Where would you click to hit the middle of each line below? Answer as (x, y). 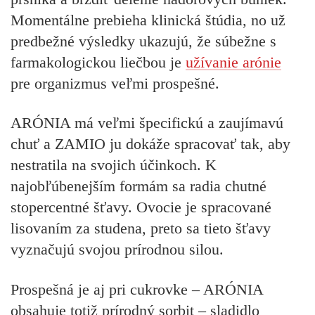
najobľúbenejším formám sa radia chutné (139, 186)
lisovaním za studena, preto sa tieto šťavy (141, 229)
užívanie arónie (233, 62)
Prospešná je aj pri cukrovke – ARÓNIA (137, 289)
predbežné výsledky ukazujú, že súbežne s (143, 41)
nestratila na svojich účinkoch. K (114, 165)
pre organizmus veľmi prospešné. (115, 83)
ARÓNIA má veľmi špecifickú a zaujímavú (147, 123)
